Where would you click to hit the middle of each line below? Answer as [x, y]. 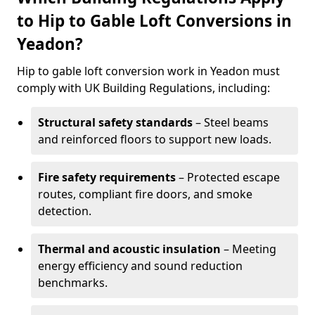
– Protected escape [228, 177]
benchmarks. [73, 283]
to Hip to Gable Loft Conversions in [154, 21]
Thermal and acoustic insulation [129, 249]
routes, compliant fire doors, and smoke [145, 194]
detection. [65, 211]
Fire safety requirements [107, 177]
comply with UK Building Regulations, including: [143, 88]
